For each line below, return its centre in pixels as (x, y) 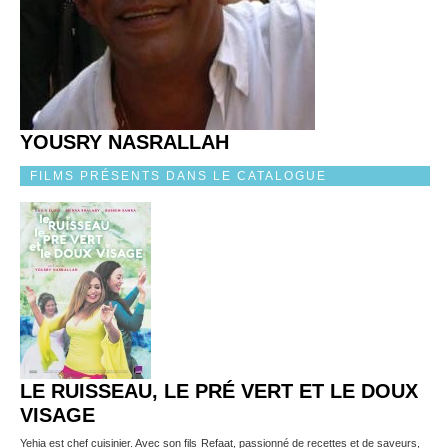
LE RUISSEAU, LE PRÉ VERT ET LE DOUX (219, 391)
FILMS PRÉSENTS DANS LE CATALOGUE (178, 176)
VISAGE (57, 415)
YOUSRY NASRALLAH (124, 142)
